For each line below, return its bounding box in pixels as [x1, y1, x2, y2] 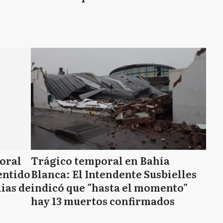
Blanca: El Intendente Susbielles [31, 166, 197, 181]
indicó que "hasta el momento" [31, 180, 188, 195]
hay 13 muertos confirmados [31, 193, 175, 208]
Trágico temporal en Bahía [31, 153, 170, 168]
